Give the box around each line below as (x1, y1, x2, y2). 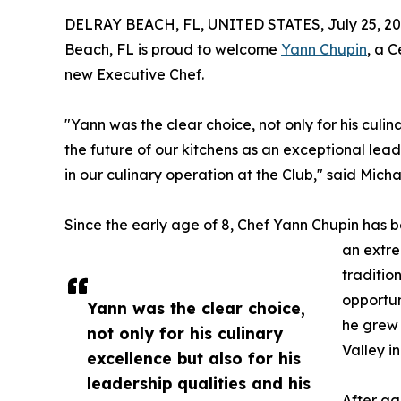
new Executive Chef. (64, 64, 204, 83)
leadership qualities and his (87, 372, 311, 393)
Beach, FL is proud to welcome (64, 39, 281, 58)
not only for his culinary (87, 322, 283, 343)
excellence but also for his (87, 347, 301, 368)
